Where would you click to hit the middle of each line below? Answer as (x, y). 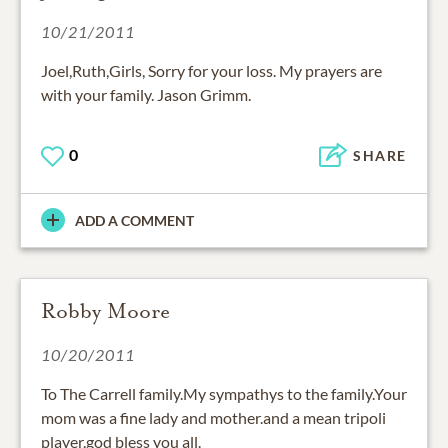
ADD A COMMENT (134, 220)
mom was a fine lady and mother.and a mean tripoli (213, 417)
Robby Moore (105, 310)
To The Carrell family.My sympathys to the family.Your (224, 393)
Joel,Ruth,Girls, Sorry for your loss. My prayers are (211, 70)
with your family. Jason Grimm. (146, 94)
